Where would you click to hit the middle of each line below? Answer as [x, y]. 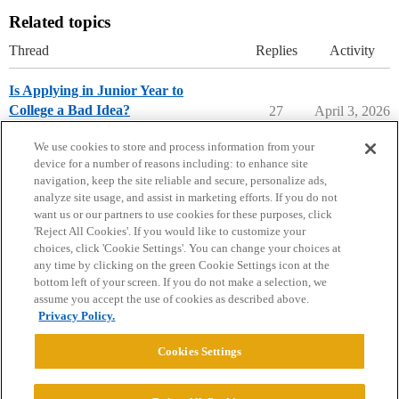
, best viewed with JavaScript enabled [242, 326]
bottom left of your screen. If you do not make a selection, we [181, 282]
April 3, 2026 [352, 110]
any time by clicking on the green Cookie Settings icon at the [182, 265]
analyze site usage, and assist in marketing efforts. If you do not [186, 197]
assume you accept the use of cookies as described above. [172, 299]
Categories [92, 251]
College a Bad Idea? [69, 110]
